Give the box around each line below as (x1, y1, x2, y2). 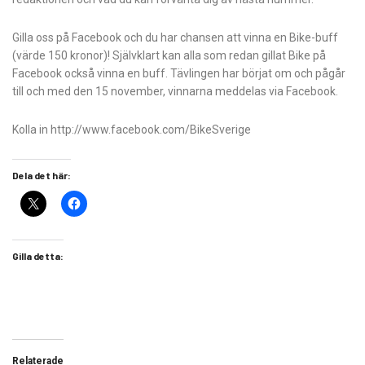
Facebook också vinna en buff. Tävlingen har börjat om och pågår (12, 67, 345, 81)
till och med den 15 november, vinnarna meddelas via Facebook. (12, 85, 338, 99)
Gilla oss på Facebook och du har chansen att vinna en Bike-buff (12, 31, 338, 45)
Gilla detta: (12, 250, 64, 262)
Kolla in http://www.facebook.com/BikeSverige (12, 123, 251, 137)
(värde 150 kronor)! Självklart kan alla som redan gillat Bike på (12, 49, 326, 63)
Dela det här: (12, 169, 71, 182)
